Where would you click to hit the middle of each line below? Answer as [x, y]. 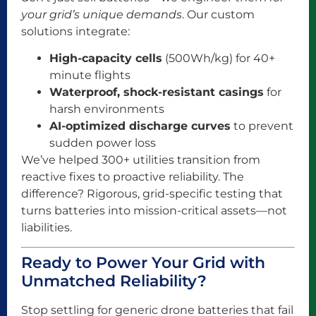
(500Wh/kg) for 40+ [219, 59]
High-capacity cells [106, 59]
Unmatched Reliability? [114, 281]
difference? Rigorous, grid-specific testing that [152, 194]
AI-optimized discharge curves [140, 126]
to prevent [262, 126]
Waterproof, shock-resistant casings [157, 92]
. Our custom [218, 14]
